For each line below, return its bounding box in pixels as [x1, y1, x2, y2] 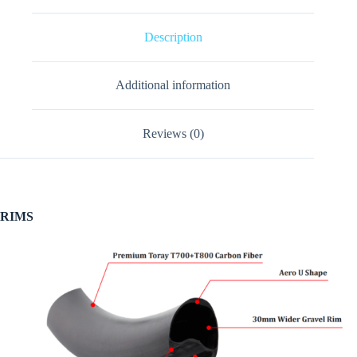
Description [143, 29, 202, 44]
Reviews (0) [142, 127, 204, 141]
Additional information [116, 78, 231, 92]
